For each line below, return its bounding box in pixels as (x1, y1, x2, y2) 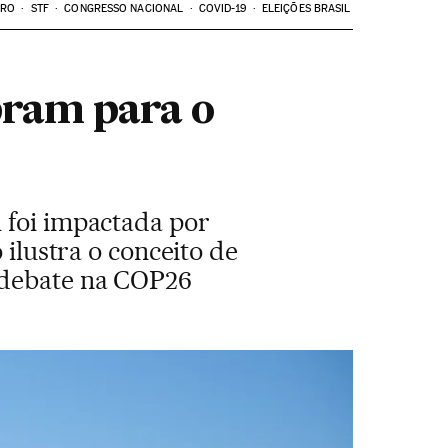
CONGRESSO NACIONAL (64, 2, 184, 15)
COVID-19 (198, 2, 247, 15)
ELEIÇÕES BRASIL (261, 2, 351, 15)
